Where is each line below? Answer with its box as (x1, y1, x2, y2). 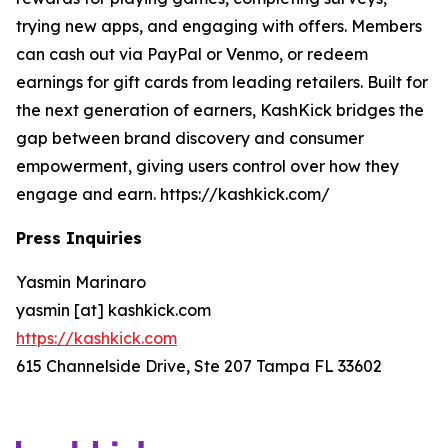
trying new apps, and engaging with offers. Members (16, 16, 422, 37)
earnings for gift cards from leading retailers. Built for (16, 72, 428, 93)
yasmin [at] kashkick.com (16, 300, 211, 321)
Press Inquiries (16, 228, 142, 249)
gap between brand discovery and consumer (16, 128, 364, 149)
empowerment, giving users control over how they (16, 156, 399, 177)
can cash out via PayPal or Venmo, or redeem (16, 44, 368, 65)
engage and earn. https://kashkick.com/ (16, 184, 330, 205)
